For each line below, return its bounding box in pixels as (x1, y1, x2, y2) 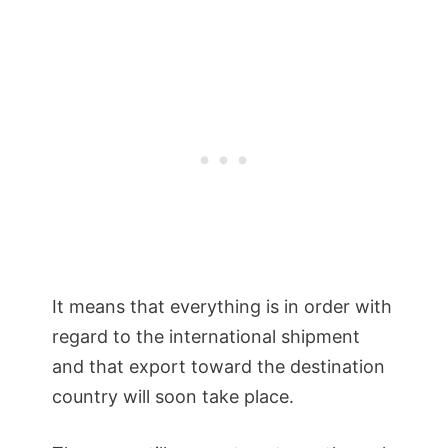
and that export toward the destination (52, 355, 385, 377)
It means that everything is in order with (52, 295, 392, 317)
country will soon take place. (52, 385, 294, 407)
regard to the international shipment (52, 325, 360, 347)
